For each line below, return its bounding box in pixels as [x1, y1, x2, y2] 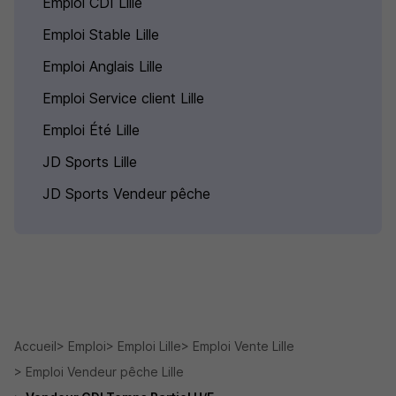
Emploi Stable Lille [42, 26, 159, 43]
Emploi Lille [118, 339, 181, 354]
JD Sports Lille [42, 153, 137, 171]
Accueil [14, 339, 57, 354]
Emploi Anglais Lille [42, 57, 163, 75]
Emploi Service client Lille [42, 89, 204, 107]
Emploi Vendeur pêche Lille [26, 364, 184, 379]
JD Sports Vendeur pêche [42, 185, 210, 202]
